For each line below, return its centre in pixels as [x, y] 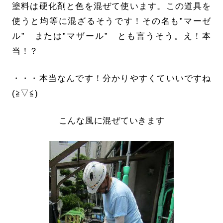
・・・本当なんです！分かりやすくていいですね [111, 79]
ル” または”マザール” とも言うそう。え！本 [111, 36]
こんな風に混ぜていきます [111, 121]
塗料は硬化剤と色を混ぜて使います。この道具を [111, 6]
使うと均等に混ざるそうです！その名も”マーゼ [111, 21]
